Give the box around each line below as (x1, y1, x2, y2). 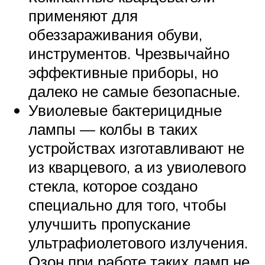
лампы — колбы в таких (28, 119, 198, 139)
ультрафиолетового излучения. (28, 233, 248, 253)
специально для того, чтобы (28, 195, 227, 215)
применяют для (28, 6, 138, 25)
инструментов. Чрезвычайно (28, 44, 230, 63)
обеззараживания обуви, (28, 25, 202, 44)
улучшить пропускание (28, 214, 190, 234)
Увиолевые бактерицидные (28, 101, 222, 120)
